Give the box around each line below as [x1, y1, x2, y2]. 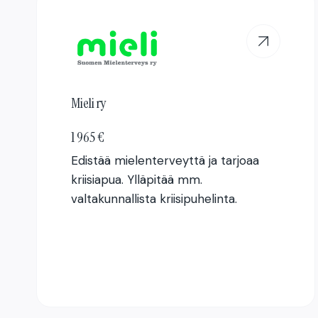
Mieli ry [71, 93, 106, 112]
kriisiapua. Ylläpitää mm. [71, 171, 202, 187]
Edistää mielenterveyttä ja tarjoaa [71, 152, 259, 168]
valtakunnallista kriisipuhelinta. [71, 190, 237, 207]
